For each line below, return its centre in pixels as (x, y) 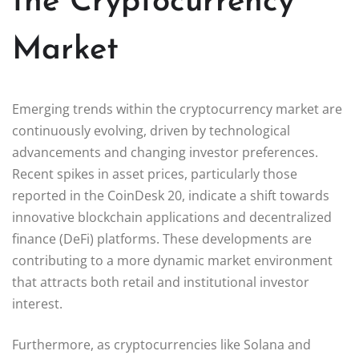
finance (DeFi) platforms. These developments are (162, 238)
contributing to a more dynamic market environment (172, 260)
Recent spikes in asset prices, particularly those (155, 173)
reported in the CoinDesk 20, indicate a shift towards (171, 195)
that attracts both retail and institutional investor (161, 282)
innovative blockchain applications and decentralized (172, 217)
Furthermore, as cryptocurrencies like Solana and (161, 344)
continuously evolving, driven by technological (151, 130)
